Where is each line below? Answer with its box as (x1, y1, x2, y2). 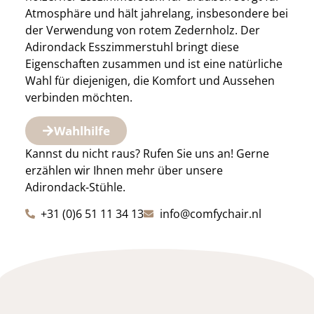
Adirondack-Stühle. (25, 179, 125, 195)
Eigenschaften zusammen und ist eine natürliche (25, 56, 282, 72)
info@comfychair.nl (159, 206, 261, 222)
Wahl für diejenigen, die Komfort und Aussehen (25, 73, 275, 89)
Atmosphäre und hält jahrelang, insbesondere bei (25, 6, 288, 22)
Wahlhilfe (53, 122, 110, 139)
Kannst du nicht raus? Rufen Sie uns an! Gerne (25, 145, 269, 161)
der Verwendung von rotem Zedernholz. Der (25, 22, 260, 39)
